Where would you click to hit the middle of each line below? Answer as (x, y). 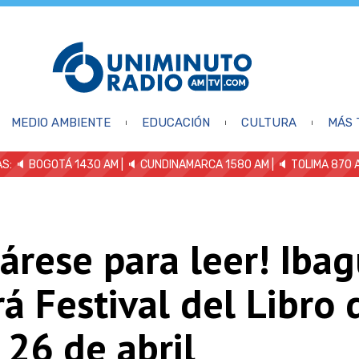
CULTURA (268, 122)
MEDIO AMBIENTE (61, 122)
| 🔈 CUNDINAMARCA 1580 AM (194, 164)
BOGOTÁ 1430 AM (74, 164)
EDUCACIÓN (175, 122)
